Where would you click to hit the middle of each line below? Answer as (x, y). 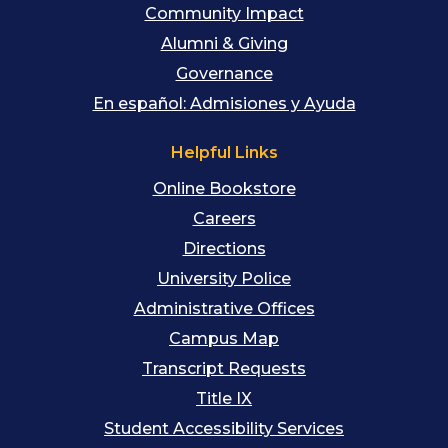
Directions (224, 248)
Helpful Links (224, 152)
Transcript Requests (224, 368)
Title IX (224, 398)
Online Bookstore (224, 188)
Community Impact (224, 13)
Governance (224, 73)
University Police (224, 278)
